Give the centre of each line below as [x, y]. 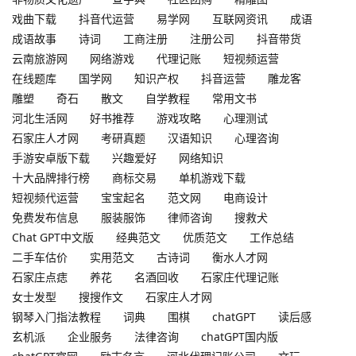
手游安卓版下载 [51, 157]
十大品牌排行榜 [51, 177]
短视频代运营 [45, 197]
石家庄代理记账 [240, 277]
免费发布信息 [45, 217]
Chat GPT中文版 [53, 237]
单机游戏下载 [212, 177]
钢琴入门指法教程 [56, 316]
